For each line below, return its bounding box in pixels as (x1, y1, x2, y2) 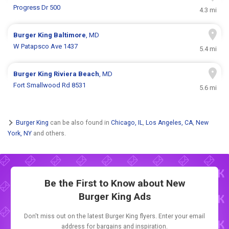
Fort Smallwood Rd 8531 (13, 81, 86, 89)
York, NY (8, 129, 32, 137)
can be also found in (49, 119, 111, 126)
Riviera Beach (54, 70, 100, 78)
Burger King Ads (78, 191, 151, 203)
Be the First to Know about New (44, 177, 185, 190)
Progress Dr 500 (13, 4, 61, 12)
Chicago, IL (111, 119, 143, 126)
